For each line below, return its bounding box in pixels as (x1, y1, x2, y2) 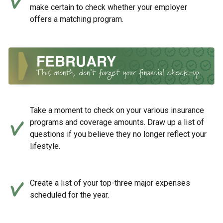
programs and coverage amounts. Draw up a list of (30, 117, 204, 127)
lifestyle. (30, 141, 60, 151)
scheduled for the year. (30, 190, 109, 200)
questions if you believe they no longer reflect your (30, 129, 207, 139)
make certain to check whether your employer (30, 2, 187, 12)
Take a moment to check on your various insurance (30, 106, 204, 115)
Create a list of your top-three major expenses (30, 178, 190, 188)
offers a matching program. (30, 14, 123, 24)
